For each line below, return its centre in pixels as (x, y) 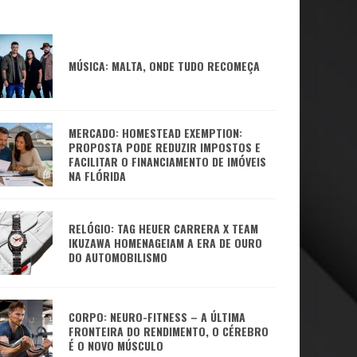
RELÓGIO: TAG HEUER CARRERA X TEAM (163, 228)
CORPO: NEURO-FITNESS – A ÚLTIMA (157, 317)
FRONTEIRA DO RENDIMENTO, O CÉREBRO (169, 331)
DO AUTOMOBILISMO (118, 257)
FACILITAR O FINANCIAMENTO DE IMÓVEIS (167, 161)
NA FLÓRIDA (97, 176)
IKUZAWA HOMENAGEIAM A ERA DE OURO (165, 243)
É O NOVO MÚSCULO (116, 345)
